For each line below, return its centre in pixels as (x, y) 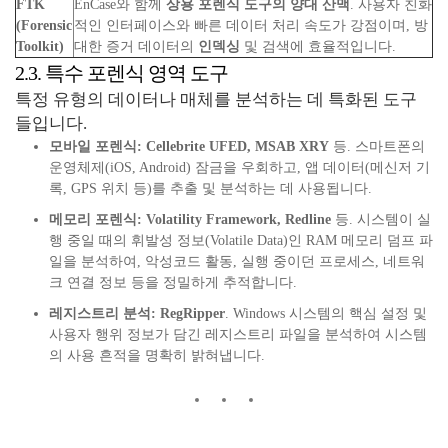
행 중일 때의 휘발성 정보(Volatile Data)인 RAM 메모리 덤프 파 (241, 240)
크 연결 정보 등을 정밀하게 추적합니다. (173, 282)
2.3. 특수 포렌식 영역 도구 (121, 73)
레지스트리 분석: (102, 313)
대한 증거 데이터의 (136, 46)
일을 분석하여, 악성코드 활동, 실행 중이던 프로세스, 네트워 (237, 261)
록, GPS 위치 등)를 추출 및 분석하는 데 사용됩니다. (210, 188)
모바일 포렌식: (95, 146)
